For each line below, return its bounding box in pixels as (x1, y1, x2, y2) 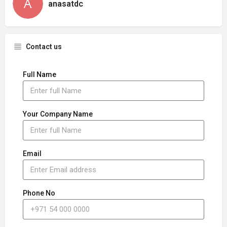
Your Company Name (23, 110, 93, 119)
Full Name (23, 70, 56, 79)
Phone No (23, 189, 55, 198)
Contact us (26, 43, 62, 51)
